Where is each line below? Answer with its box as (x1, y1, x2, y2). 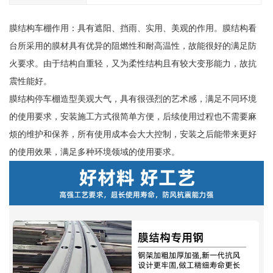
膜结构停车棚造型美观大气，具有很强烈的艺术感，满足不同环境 (9, 94, 257, 104)
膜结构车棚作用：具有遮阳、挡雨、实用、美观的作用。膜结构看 (9, 23, 257, 33)
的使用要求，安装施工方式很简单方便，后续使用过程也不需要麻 (9, 112, 257, 121)
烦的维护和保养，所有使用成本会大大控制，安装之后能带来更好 (9, 129, 257, 139)
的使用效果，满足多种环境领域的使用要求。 (9, 147, 180, 157)
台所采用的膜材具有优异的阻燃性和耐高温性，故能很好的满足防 (9, 41, 257, 51)
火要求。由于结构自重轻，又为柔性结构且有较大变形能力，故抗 (9, 58, 257, 68)
